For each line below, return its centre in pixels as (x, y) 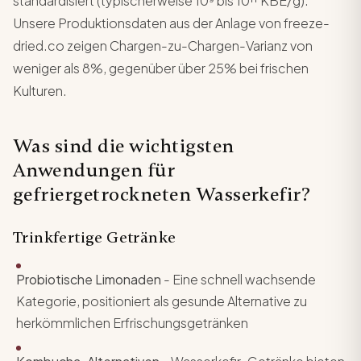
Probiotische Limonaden (89, 279)
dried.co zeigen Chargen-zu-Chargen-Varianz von (163, 45)
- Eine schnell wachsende (239, 279)
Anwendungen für (94, 170)
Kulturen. (40, 90)
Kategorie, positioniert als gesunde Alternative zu (162, 301)
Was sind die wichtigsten (124, 146)
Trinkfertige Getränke (95, 237)
